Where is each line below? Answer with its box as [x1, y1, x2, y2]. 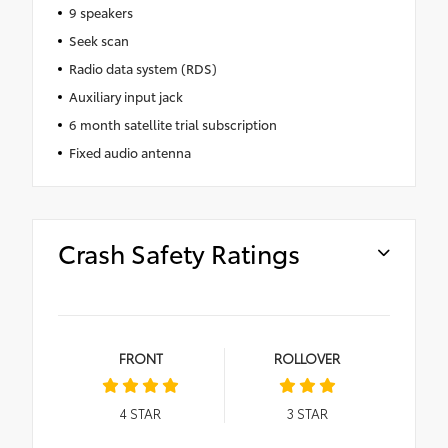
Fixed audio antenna [68, 143, 191, 162]
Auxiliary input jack [68, 87, 183, 106]
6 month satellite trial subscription [68, 115, 277, 134]
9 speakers [68, 3, 133, 22]
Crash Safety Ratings [58, 235, 300, 271]
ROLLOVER [274, 349, 341, 368]
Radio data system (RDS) [68, 59, 217, 78]
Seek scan [68, 31, 129, 50]
